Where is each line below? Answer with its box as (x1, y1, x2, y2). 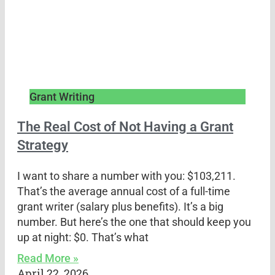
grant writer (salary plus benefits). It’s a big (17, 199, 223, 213)
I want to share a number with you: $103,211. (17, 169, 236, 182)
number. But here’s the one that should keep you (17, 215, 251, 228)
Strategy (17, 137, 68, 153)
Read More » (17, 251, 79, 265)
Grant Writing (29, 90, 95, 103)
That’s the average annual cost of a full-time (17, 184, 230, 198)
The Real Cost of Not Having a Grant (17, 118, 233, 134)
